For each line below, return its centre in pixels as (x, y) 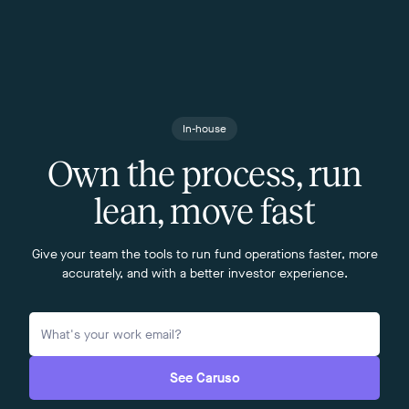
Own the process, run (204, 174)
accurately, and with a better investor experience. (204, 273)
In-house (204, 129)
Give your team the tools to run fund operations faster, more (204, 254)
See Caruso (204, 378)
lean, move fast (204, 211)
